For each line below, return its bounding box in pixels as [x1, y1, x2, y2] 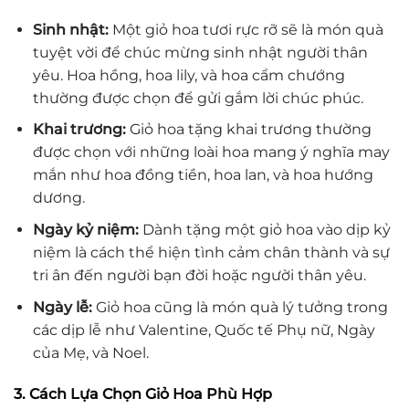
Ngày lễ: [32, 298, 92, 316]
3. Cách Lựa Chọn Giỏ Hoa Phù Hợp [14, 385, 272, 404]
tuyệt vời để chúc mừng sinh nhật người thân [32, 43, 368, 61]
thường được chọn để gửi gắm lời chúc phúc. [32, 89, 363, 107]
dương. [32, 189, 85, 207]
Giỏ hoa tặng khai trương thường [125, 121, 372, 139]
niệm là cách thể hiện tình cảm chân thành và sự [32, 244, 390, 262]
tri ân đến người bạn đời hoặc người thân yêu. [32, 267, 366, 285]
